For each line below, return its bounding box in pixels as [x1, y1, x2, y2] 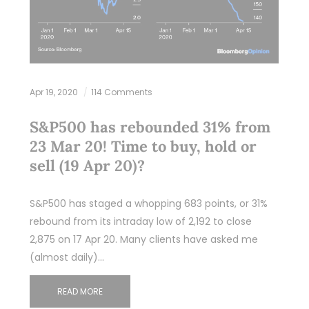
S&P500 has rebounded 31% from [29, 117, 270, 137]
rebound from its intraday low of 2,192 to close [29, 214, 252, 228]
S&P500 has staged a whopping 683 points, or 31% [29, 196, 268, 210]
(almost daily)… [29, 250, 104, 264]
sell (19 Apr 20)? [29, 155, 145, 175]
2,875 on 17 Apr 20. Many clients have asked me [29, 232, 258, 246]
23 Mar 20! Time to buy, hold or [29, 136, 257, 156]
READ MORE [57, 285, 103, 297]
